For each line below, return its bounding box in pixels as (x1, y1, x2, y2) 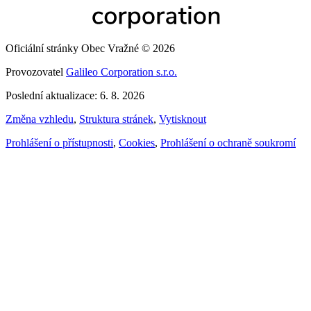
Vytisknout (159, 113, 206, 126)
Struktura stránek (79, 113, 153, 126)
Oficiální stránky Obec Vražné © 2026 (6, 42, 175, 55)
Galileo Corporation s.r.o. (66, 66, 177, 78)
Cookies (119, 137, 155, 149)
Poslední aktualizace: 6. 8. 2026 (6, 90, 144, 102)
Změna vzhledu (6, 113, 74, 126)
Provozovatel (6, 66, 66, 78)
